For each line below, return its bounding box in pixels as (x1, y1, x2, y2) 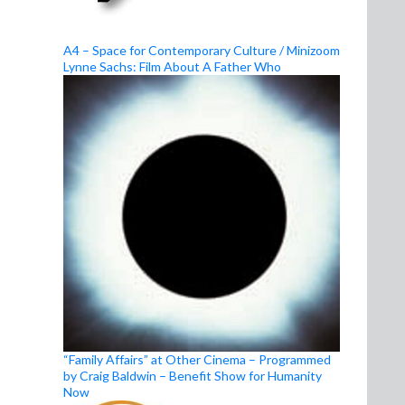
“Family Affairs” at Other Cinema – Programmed (63, 352, 331, 367)
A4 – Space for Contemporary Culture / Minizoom (63, 42, 340, 58)
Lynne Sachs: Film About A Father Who (63, 59, 281, 74)
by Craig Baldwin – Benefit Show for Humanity (63, 368, 322, 383)
